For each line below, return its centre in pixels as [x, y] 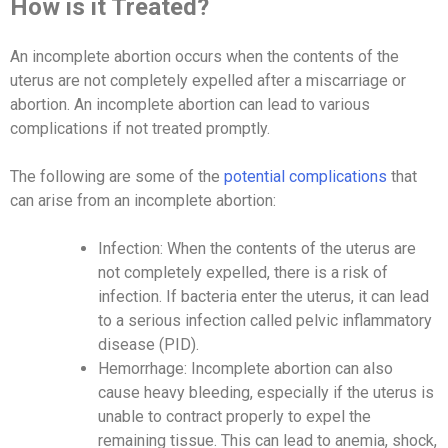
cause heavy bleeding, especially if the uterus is [266, 392]
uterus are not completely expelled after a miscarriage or [208, 80]
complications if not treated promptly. [142, 128]
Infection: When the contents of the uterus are [257, 248]
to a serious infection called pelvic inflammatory [265, 320]
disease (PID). [150, 344]
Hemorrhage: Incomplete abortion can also [245, 368]
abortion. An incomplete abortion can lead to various [190, 104]
